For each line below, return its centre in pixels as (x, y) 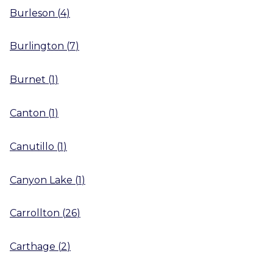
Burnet (28, 80)
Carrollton (35, 213)
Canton (28, 113)
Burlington (37, 46)
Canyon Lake (41, 180)
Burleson (32, 13)
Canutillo (32, 146)
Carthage (33, 247)
